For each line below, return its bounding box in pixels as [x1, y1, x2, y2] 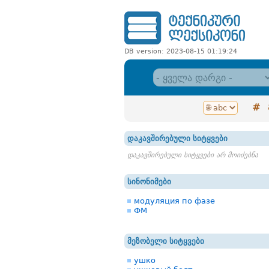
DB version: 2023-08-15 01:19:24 [124, 47, 237, 55]
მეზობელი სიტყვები [127, 237, 204, 246]
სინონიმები [127, 177, 171, 186]
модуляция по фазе [134, 196, 215, 205]
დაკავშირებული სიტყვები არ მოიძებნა [127, 151, 258, 159]
